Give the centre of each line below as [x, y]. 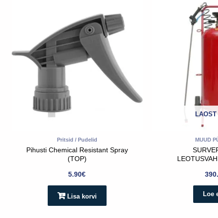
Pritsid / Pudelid [77, 139]
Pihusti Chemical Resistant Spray [77, 150]
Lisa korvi [82, 196]
